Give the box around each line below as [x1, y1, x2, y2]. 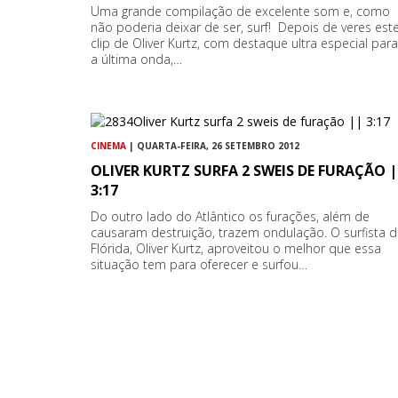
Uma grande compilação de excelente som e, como [91, 2, 390, 20]
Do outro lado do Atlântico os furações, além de [91, 208, 370, 226]
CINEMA [91, 139, 126, 153]
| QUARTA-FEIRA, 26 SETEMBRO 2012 [126, 139, 299, 153]
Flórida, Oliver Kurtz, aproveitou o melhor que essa [91, 240, 381, 258]
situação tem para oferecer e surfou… [91, 256, 307, 274]
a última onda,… [91, 50, 182, 68]
